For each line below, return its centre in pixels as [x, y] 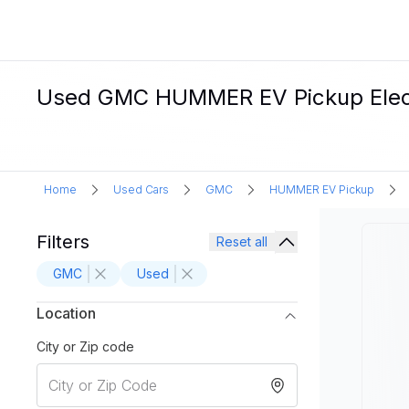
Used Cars [141, 189]
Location [66, 313]
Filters [63, 242]
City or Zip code [85, 346]
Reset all [242, 241]
